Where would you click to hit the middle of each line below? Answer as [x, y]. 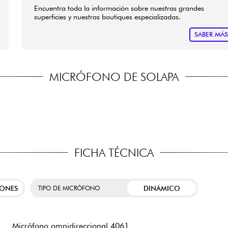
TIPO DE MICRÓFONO [69, 188]
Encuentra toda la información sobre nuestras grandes [119, 8]
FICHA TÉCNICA [114, 152]
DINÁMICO [162, 188]
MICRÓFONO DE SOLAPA [114, 76]
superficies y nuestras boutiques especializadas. [108, 16]
